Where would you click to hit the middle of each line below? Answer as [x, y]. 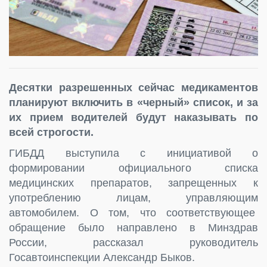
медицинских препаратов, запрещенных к [133, 183]
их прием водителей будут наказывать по [133, 117]
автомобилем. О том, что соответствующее [133, 212]
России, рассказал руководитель [133, 242]
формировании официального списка [133, 168]
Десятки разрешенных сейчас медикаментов [133, 87]
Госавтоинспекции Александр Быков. [102, 257]
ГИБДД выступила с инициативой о [133, 153]
